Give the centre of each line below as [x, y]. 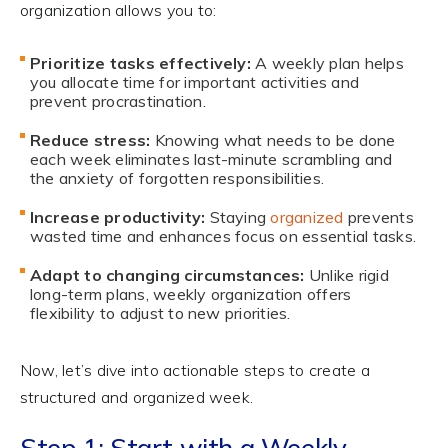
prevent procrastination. [117, 101]
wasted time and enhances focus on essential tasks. [222, 236]
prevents [378, 217]
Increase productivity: [117, 217]
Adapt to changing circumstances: [167, 275]
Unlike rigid [346, 275]
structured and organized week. [136, 397]
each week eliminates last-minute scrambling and [211, 159]
